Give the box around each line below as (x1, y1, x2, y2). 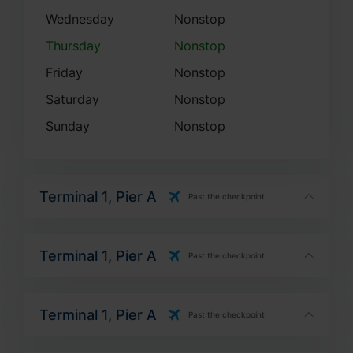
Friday (45, 45, 83, 61)
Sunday (45, 98, 90, 114)
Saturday (45, 72, 99, 87)
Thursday (45, 18, 101, 34)
